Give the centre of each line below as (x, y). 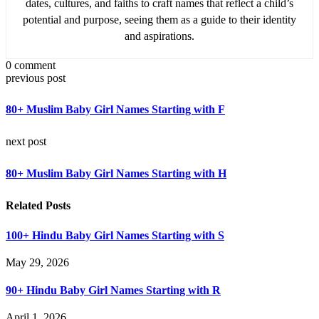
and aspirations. (159, 36)
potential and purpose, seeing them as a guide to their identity (159, 19)
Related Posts (38, 205)
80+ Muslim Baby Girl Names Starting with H (116, 173)
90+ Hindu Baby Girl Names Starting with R (113, 291)
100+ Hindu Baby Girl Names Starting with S (115, 235)
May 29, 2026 (37, 262)
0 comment (31, 65)
